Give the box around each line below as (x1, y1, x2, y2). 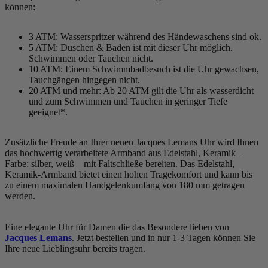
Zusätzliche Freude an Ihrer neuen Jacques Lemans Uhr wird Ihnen (5, 136, 258, 147)
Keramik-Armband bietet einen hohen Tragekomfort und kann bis (5, 169, 252, 179)
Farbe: (5, 158, 31, 169)
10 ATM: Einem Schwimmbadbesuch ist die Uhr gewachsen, (29, 63, 259, 74)
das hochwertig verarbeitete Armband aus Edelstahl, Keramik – (5, 147, 243, 158)
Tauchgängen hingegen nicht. (29, 74, 140, 85)
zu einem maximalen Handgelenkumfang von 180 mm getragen (5, 179, 245, 190)
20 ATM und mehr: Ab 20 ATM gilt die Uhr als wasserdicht (29, 85, 254, 96)
